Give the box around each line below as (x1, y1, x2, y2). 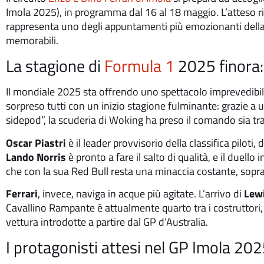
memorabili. (6, 32, 58, 48)
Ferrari (6, 185, 38, 202)
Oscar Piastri (6, 134, 66, 151)
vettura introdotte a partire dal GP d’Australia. (6, 213, 208, 230)
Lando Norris (6, 148, 66, 165)
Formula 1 (104, 53, 174, 79)
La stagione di (6, 53, 104, 79)
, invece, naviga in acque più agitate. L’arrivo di (38, 185, 244, 202)
